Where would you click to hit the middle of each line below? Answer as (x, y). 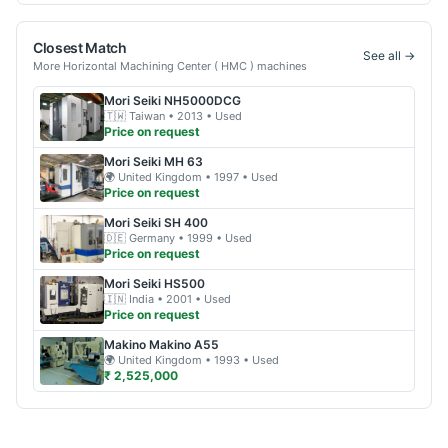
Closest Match (80, 47)
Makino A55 (184, 344)
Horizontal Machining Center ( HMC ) (158, 66)
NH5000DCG (202, 100)
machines (280, 66)
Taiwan (147, 116)
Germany (152, 238)
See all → (389, 55)
